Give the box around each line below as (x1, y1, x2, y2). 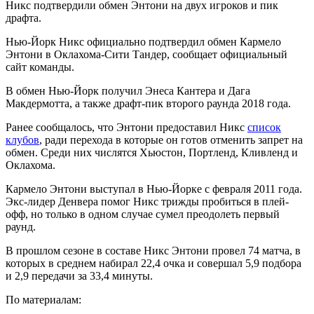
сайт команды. (6, 61, 74, 74)
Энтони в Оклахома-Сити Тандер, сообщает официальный (6, 48, 287, 61)
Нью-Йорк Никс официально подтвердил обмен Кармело (6, 36, 281, 48)
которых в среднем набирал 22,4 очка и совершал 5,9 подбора (6, 257, 301, 270)
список (247, 121, 281, 134)
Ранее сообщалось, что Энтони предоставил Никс (6, 121, 247, 134)
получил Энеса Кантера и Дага (102, 85, 250, 97)
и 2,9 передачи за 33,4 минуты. (6, 270, 153, 282)
